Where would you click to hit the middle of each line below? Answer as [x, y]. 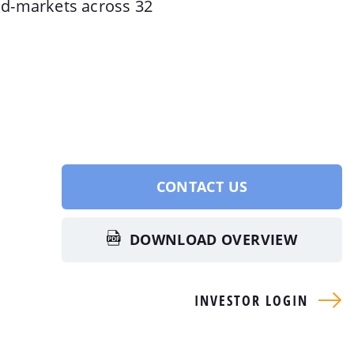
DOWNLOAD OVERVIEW [213, 240]
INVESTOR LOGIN [252, 300]
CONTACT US [202, 187]
